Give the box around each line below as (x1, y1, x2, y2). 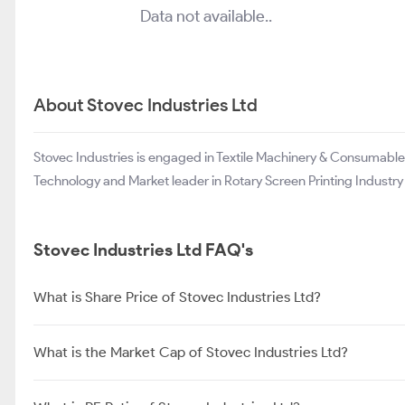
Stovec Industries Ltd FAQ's (33, 240, 253, 260)
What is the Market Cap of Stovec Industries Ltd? (33, 344, 348, 361)
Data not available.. (139, 6, 272, 26)
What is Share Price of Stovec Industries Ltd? (33, 288, 321, 306)
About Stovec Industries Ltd (33, 94, 258, 116)
